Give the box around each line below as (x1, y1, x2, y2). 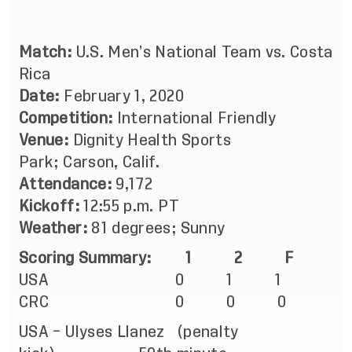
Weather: (19, 220, 87, 236)
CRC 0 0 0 (19, 294, 295, 310)
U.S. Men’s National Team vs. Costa (71, 44, 333, 60)
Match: (19, 44, 72, 60)
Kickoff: (19, 198, 79, 214)
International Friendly (112, 110, 280, 126)
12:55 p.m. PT (79, 198, 188, 214)
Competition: (19, 110, 113, 126)
